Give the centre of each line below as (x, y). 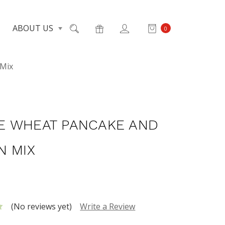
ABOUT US (34, 28)
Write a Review (108, 206)
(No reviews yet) (42, 206)
